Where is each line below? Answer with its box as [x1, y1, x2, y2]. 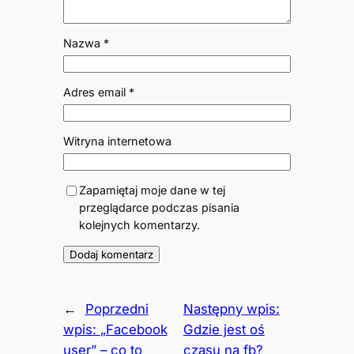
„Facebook [100, 322, 168, 338]
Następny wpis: [183, 301, 280, 318]
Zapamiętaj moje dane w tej [78, 183, 225, 198]
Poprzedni [85, 301, 149, 318]
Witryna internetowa [62, 134, 171, 149]
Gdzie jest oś [183, 322, 265, 338]
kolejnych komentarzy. [78, 218, 200, 232]
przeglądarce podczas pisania [78, 201, 239, 215]
